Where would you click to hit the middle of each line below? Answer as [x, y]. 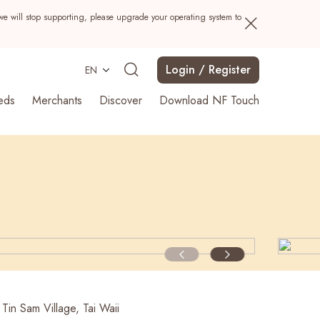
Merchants [57, 100]
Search [225, 212]
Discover [121, 100]
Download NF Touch [209, 100]
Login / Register [208, 70]
